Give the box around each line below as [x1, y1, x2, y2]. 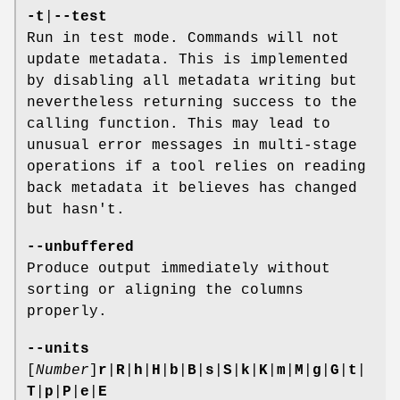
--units [27, 341, 89, 358]
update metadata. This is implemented [27, 52, 348, 69]
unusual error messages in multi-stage [27, 137, 357, 154]
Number [36, 362, 89, 379]
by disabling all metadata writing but [27, 73, 357, 90]
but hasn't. [27, 202, 125, 219]
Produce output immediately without [27, 261, 330, 278]
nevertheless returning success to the [27, 95, 357, 112]
